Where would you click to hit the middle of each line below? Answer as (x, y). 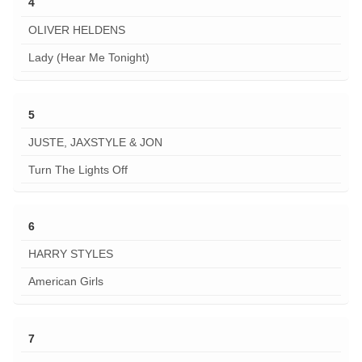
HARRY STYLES (70, 254)
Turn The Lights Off (78, 169)
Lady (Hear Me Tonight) (88, 58)
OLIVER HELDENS (76, 30)
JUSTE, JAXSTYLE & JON (95, 142)
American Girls (65, 282)
